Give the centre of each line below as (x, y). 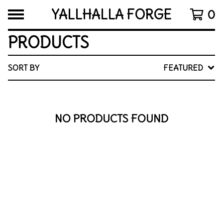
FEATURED (183, 68)
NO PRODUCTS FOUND (111, 118)
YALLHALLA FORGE (111, 14)
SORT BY (24, 68)
